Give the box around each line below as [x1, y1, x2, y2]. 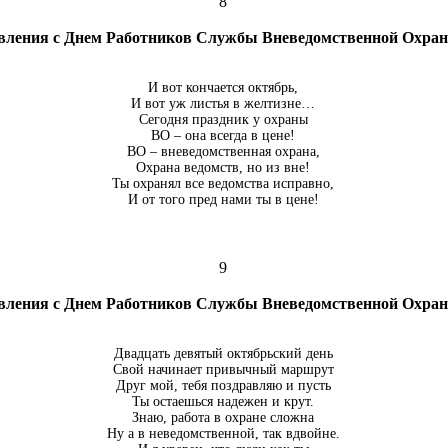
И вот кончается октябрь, [148, 80, 298, 95]
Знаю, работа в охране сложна [132, 410, 314, 425]
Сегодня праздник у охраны [138, 112, 308, 127]
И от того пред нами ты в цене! [127, 192, 319, 207]
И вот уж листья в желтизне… [131, 96, 315, 111]
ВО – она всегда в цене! [151, 128, 295, 143]
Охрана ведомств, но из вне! [136, 160, 310, 175]
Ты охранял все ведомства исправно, [112, 176, 334, 191]
